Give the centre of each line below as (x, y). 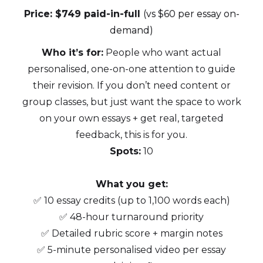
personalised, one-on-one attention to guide (131, 69)
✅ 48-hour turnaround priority (131, 217)
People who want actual (162, 53)
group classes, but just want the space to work (131, 102)
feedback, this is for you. (131, 135)
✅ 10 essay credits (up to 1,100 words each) (131, 200)
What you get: (131, 184)
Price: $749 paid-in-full (83, 14)
